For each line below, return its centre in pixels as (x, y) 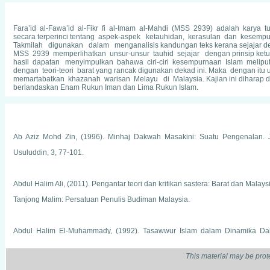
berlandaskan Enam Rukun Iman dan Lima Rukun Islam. (108, 87)
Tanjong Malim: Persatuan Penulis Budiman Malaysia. (102, 199)
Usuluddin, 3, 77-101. (49, 152)
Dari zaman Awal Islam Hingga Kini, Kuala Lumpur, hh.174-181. (117, 246)
